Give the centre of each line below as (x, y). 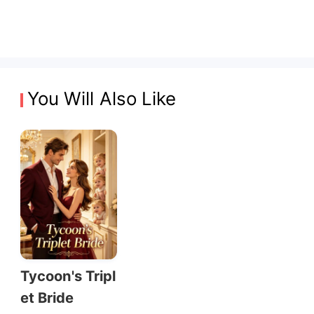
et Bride (47, 298)
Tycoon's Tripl (68, 276)
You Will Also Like (102, 99)
